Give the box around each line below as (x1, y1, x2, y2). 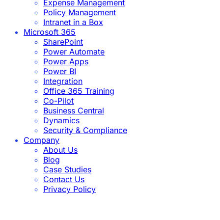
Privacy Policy (43, 184, 96, 194)
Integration (43, 76, 82, 86)
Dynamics (43, 115, 80, 125)
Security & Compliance (43, 125, 127, 135)
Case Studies (43, 164, 91, 174)
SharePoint (43, 36, 83, 47)
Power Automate (43, 46, 105, 56)
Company (24, 135, 59, 145)
